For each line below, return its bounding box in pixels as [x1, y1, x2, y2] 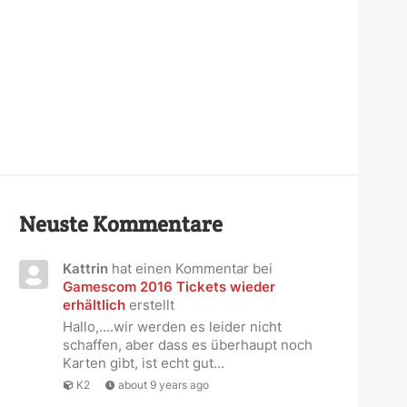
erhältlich [62, 295, 125, 313]
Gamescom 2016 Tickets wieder [62, 277, 275, 295]
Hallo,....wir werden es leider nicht [62, 317, 282, 335]
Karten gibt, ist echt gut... [62, 353, 224, 372]
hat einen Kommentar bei [107, 259, 273, 277]
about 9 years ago [117, 377, 209, 392]
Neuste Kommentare [18, 210, 223, 238]
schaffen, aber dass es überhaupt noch [62, 335, 313, 353]
